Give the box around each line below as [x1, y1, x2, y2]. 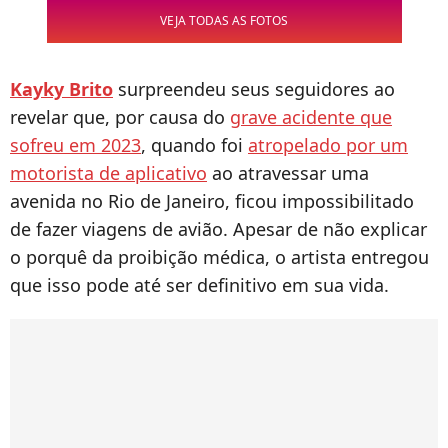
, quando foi [141, 133, 248, 158]
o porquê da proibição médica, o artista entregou [10, 245, 429, 270]
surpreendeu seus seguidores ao [113, 77, 395, 102]
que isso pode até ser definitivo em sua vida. [10, 273, 389, 298]
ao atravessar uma [207, 161, 369, 186]
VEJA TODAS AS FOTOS [160, 12, 288, 30]
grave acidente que [230, 105, 392, 130]
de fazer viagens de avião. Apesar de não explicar [10, 217, 427, 242]
